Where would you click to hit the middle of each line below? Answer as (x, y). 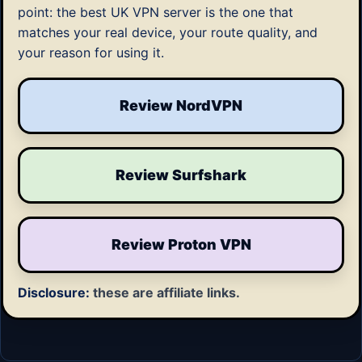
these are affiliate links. (165, 292)
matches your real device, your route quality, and (168, 32)
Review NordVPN (181, 105)
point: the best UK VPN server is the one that (156, 12)
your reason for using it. (91, 52)
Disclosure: (54, 292)
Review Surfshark (181, 175)
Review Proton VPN (181, 244)
